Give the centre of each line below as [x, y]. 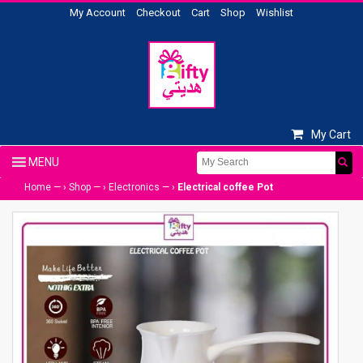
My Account [98, 13]
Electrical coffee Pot [225, 187]
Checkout [158, 13]
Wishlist [275, 13]
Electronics [134, 187]
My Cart [331, 135]
